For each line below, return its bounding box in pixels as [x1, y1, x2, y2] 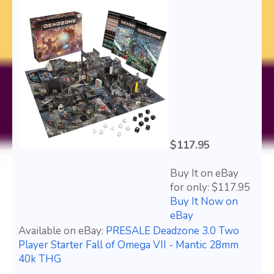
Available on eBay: [18, 224, 106, 239]
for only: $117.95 [170, 180, 250, 195]
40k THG [18, 252, 61, 267]
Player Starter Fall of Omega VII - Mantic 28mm [18, 238, 239, 253]
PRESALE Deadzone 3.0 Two [106, 224, 239, 239]
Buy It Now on [170, 194, 238, 209]
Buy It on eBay [170, 166, 239, 181]
